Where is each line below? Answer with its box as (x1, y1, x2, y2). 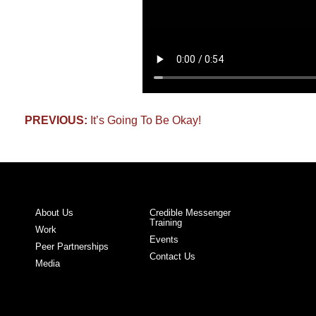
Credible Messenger (149, 207, 231, 218)
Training (149, 217, 182, 228)
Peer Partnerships (35, 241, 109, 252)
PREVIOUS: (24, 114, 87, 126)
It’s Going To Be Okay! (90, 114, 201, 126)
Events (149, 233, 178, 245)
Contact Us (149, 250, 195, 262)
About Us (35, 207, 73, 218)
